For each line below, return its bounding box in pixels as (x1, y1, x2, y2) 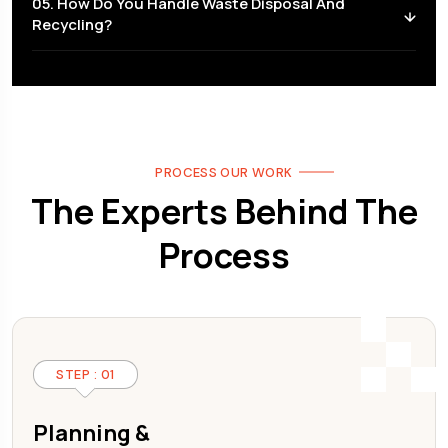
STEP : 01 (56, 365, 115, 383)
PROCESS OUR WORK (155, 163, 293, 181)
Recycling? (32, 13, 112, 35)
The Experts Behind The (30, 187, 418, 234)
